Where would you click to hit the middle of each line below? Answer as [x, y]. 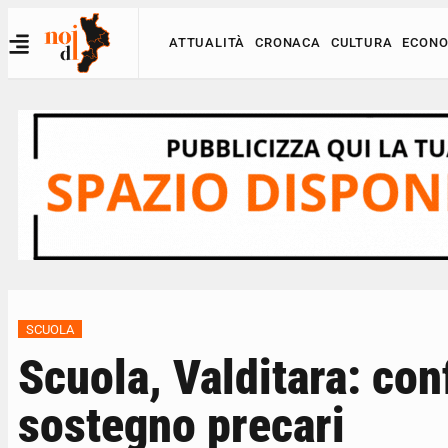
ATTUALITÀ [207, 42]
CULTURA [361, 42]
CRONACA [288, 42]
